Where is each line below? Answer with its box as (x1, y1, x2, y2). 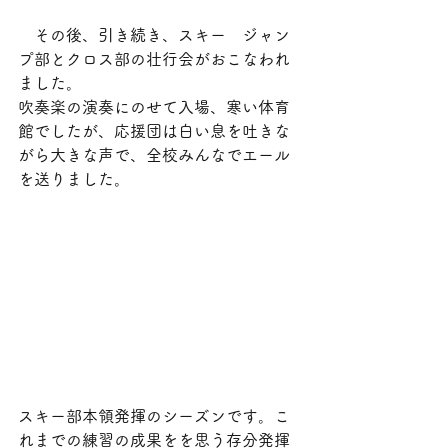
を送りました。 (18, 171, 130, 187)
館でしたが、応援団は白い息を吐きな (18, 123, 290, 139)
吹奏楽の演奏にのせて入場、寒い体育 (18, 99, 290, 115)
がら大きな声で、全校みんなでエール (18, 147, 290, 163)
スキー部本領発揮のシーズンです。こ (18, 408, 290, 424)
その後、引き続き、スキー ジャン (18, 27, 290, 43)
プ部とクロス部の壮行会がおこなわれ (18, 51, 290, 67)
